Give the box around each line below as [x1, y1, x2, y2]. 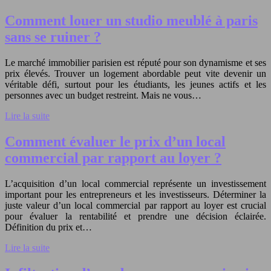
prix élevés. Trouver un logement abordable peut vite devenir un [5, 68, 266, 79]
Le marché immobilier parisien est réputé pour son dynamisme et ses [5, 57, 266, 68]
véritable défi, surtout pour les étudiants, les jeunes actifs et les [5, 79, 266, 90]
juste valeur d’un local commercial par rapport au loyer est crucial [5, 200, 266, 211]
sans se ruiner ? [5, 29, 101, 45]
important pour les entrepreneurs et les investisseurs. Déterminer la [5, 189, 266, 200]
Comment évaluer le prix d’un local [5, 134, 226, 150]
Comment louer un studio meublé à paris [5, 13, 258, 29]
